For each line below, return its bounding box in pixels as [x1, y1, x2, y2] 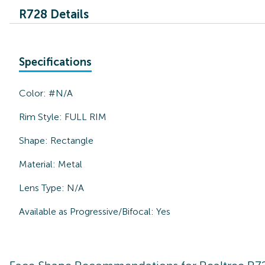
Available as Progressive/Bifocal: [19, 206, 154, 217]
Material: [19, 159, 58, 170]
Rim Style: [19, 111, 64, 122]
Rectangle [50, 135, 93, 146]
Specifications [19, 56, 92, 69]
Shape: [19, 135, 50, 146]
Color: [19, 88, 49, 99]
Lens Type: [19, 182, 67, 193]
